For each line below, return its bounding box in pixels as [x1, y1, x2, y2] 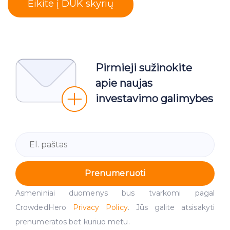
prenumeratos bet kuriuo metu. [15, 217, 130, 226]
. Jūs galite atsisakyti [127, 202, 215, 212]
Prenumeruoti [84, 168, 146, 179]
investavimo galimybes [95, 92, 213, 105]
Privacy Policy [72, 202, 128, 212]
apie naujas [95, 76, 152, 89]
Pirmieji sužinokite [95, 61, 192, 74]
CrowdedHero [15, 202, 73, 212]
